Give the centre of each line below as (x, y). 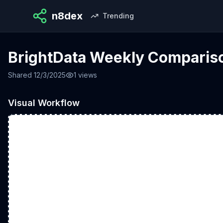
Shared (21, 75)
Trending (118, 16)
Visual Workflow (44, 103)
